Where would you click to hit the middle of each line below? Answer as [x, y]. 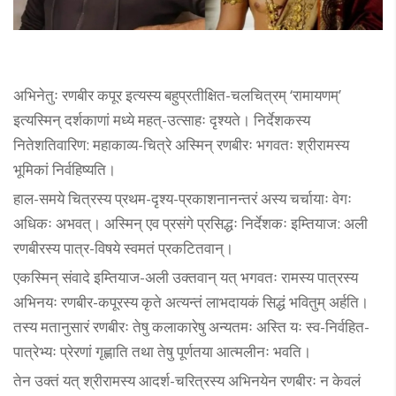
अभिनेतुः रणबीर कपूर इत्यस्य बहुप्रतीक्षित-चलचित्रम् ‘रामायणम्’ [177, 95]
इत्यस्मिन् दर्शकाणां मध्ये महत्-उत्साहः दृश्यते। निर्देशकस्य [162, 119]
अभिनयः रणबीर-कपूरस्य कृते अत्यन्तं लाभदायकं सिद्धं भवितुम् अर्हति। [191, 301]
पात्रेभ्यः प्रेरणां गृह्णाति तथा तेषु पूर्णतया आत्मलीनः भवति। [162, 351]
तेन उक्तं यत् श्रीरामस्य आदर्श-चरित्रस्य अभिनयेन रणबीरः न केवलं [187, 380]
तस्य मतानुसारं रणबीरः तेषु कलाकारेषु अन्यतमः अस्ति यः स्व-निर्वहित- [191, 326]
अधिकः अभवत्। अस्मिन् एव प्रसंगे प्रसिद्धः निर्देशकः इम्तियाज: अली [190, 223]
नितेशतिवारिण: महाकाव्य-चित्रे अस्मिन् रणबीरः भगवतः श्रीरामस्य [181, 144]
